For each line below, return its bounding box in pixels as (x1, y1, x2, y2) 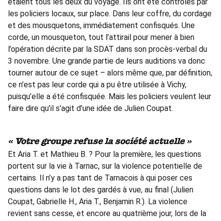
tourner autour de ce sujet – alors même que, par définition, (8, 68, 212, 78)
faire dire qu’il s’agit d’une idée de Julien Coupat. (8, 104, 173, 113)
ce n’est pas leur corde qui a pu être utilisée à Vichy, (8, 80, 186, 90)
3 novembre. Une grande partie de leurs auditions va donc (8, 56, 205, 66)
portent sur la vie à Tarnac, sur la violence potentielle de (8, 161, 202, 171)
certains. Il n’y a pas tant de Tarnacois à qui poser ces (8, 173, 192, 183)
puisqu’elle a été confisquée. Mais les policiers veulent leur (8, 92, 211, 102)
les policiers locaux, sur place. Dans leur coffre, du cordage (8, 9, 212, 19)
